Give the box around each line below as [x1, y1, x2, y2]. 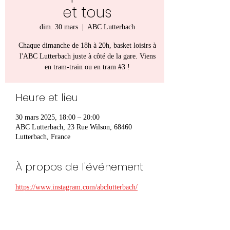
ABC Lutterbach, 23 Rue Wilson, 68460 [15, 123, 132, 131]
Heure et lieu [15, 90, 78, 105]
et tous [63, 2, 112, 23]
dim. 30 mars [40, 23, 78, 31]
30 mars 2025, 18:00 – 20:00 [15, 113, 100, 121]
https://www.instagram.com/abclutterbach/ [15, 183, 138, 191]
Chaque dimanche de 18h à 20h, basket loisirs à [18, 41, 156, 49]
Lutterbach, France [15, 132, 70, 141]
